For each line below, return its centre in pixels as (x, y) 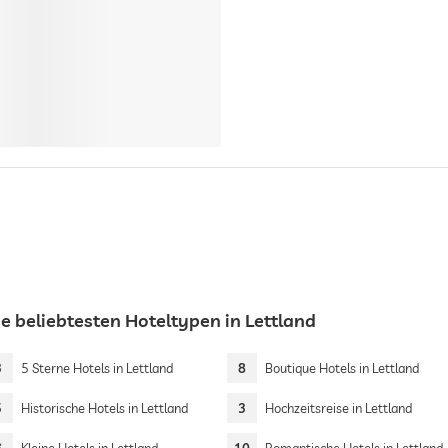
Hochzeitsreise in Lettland (339, 408)
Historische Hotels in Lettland (104, 408)
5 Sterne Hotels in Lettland (96, 368)
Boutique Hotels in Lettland (342, 368)
